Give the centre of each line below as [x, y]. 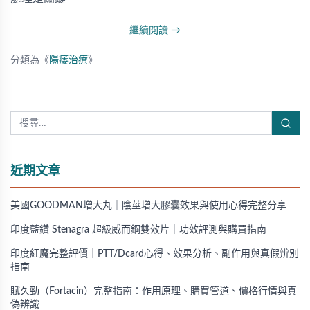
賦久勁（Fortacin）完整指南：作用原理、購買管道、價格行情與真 [154, 291]
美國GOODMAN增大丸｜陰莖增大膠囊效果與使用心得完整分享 [148, 206]
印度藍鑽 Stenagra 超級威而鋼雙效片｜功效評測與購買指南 [138, 230]
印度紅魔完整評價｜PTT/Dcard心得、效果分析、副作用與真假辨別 [155, 254]
